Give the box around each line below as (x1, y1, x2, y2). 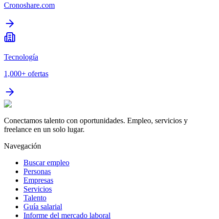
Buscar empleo (23, 158, 69, 167)
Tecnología (4, 53, 38, 62)
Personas (23, 167, 51, 176)
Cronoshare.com (4, 1, 55, 10)
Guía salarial (23, 202, 62, 211)
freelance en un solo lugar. (4, 125, 85, 134)
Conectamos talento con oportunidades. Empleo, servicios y (4, 116, 188, 125)
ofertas (28, 69, 48, 78)
